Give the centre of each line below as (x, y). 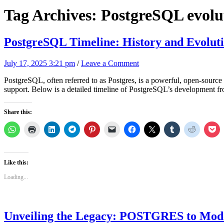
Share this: (18, 112)
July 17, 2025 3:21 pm (39, 63)
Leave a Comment (110, 63)
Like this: (16, 162)
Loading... (16, 177)
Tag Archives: (52, 15)
